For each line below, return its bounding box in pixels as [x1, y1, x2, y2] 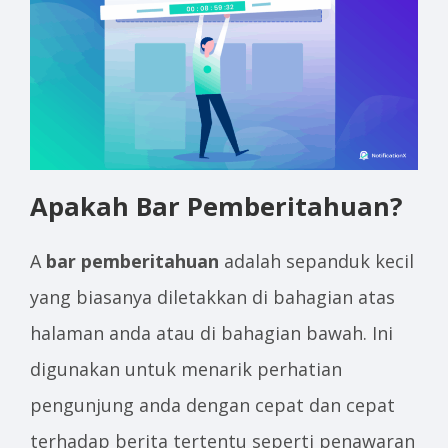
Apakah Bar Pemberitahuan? [30, 189, 402, 224]
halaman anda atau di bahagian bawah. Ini [30, 321, 393, 346]
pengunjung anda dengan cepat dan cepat [30, 393, 395, 418]
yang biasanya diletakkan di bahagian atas [30, 285, 395, 310]
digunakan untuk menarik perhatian [30, 357, 342, 382]
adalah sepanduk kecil [219, 249, 414, 274]
